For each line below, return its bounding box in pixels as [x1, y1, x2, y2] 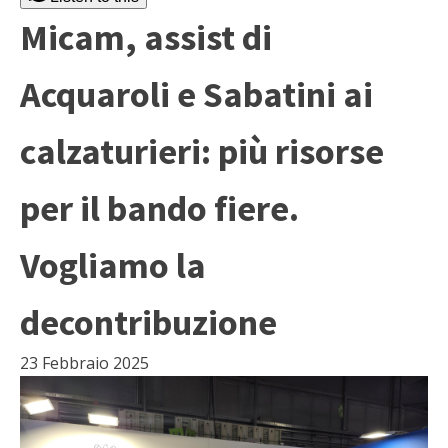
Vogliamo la [20, 243, 206, 288]
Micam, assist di [20, 15, 272, 60]
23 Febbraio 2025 [20, 352, 149, 374]
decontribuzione [20, 300, 277, 345]
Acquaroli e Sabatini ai [20, 72, 373, 117]
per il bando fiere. [20, 186, 299, 231]
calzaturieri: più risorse [20, 129, 384, 174]
